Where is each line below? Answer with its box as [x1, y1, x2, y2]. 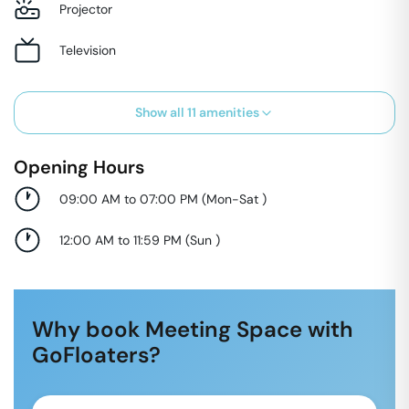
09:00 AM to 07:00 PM [59, 190, 198, 207]
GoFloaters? [32, 341, 161, 369]
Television [59, 41, 116, 58]
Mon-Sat [206, 190, 262, 207]
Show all [135, 104, 187, 121]
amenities [196, 104, 259, 121]
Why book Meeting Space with [32, 315, 353, 343]
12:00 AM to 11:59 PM [59, 231, 182, 248]
